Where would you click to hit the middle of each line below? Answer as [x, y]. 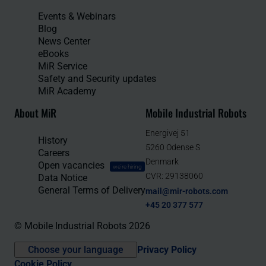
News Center [64, 42]
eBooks [53, 54]
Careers [54, 153]
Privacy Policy [167, 250]
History [53, 141]
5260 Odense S [173, 148]
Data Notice [63, 178]
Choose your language [76, 250]
